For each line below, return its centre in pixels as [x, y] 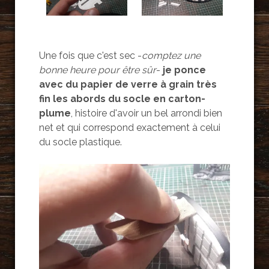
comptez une [171, 55]
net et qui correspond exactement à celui [129, 127]
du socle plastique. [80, 142]
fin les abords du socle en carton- [122, 98]
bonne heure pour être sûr [97, 70]
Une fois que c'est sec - [90, 55]
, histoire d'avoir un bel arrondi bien [146, 113]
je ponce [184, 70]
